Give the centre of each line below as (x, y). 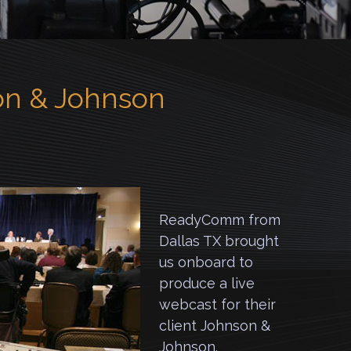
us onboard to (206, 262)
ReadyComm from (220, 220)
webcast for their (217, 304)
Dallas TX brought (219, 241)
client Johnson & (215, 326)
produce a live (207, 283)
